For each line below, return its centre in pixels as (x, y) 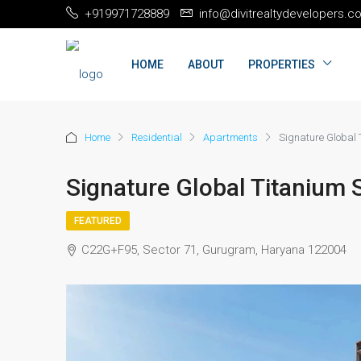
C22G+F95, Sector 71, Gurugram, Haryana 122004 (214, 250)
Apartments (230, 137)
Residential (157, 137)
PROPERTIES (282, 64)
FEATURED (98, 221)
